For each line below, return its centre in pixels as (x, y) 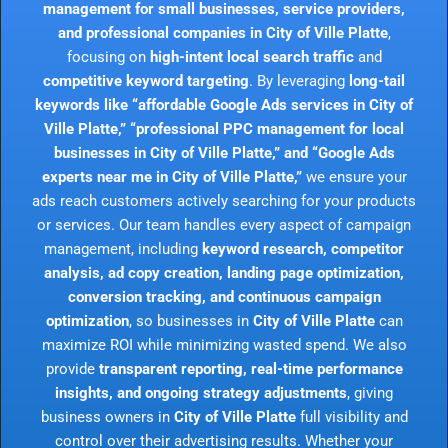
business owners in (107, 416)
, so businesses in (190, 320)
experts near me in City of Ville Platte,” (171, 176)
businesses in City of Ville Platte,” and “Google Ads (224, 152)
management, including (123, 248)
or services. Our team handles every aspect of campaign (224, 224)
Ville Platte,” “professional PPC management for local (224, 128)
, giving (370, 392)
